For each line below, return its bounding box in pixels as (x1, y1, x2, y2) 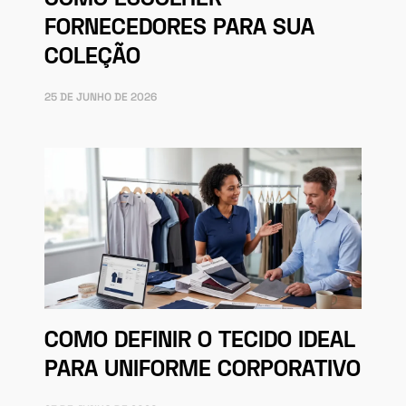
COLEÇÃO (44, 46, 140, 68)
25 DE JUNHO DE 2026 (44, 89, 157, 104)
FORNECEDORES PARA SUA (44, 17, 314, 39)
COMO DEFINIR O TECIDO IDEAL (44, 331, 355, 353)
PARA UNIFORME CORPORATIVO (44, 360, 361, 382)
